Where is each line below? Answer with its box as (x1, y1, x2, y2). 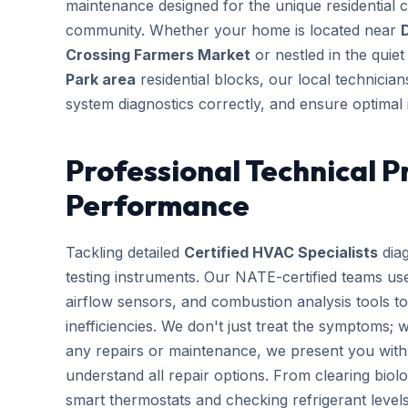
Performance (66, 187, 250, 223)
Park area (66, 70, 136, 88)
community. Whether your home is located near (66, 21, 401, 39)
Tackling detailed (66, 243, 184, 261)
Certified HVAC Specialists (184, 243, 378, 261)
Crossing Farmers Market (66, 46, 250, 64)
